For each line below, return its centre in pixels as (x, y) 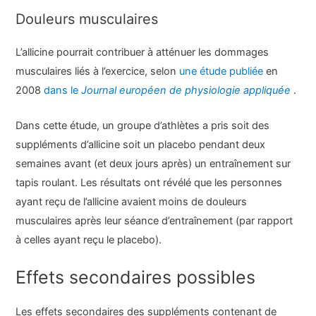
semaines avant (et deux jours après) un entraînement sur (153, 164)
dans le (63, 90)
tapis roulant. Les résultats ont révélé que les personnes (149, 183)
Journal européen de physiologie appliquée (186, 90)
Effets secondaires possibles (136, 278)
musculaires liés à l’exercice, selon (98, 71)
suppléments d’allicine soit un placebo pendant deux (141, 145)
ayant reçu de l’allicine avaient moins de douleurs (132, 202)
